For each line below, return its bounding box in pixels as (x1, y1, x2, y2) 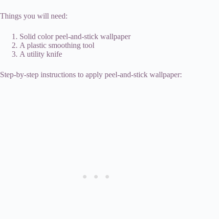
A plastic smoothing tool (20, 41, 94, 49)
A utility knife (20, 49, 62, 58)
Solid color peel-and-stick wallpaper (20, 32, 131, 41)
